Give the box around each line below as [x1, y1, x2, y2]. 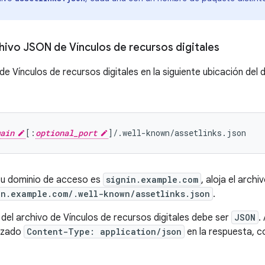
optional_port [35, 127, 97, 138]
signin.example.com [106, 174, 198, 185]
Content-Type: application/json [27, 226, 182, 237]
